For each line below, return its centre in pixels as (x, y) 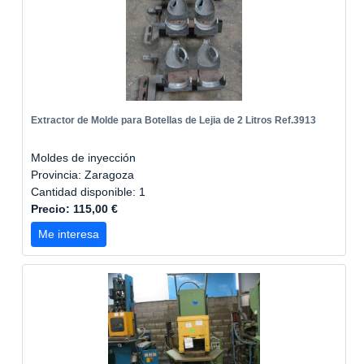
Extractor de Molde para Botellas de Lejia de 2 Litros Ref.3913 (173, 120)
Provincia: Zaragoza (82, 175)
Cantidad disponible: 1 (90, 192)
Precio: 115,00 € (74, 209)
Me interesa (69, 234)
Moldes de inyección (83, 158)
